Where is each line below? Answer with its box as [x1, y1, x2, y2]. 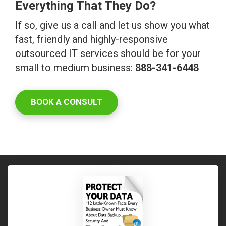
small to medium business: [15, 62, 135, 74]
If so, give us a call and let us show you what [15, 19, 210, 32]
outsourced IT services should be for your [15, 47, 201, 60]
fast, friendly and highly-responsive [15, 33, 168, 46]
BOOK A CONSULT [31, 97, 102, 107]
